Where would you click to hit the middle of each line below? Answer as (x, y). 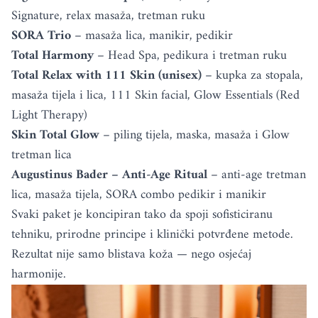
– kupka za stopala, (252, 75)
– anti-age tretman (257, 175)
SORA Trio (41, 35)
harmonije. (39, 274)
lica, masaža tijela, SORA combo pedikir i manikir (139, 194)
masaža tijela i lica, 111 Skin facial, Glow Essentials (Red (155, 95)
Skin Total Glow (55, 135)
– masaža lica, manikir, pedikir (152, 35)
